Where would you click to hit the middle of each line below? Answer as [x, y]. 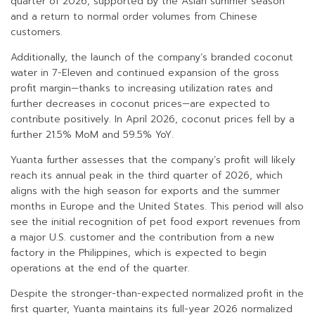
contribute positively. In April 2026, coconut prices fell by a [153, 120]
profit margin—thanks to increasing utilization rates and [142, 89]
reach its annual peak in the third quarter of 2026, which [147, 176]
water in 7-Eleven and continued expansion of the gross [145, 73]
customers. [37, 32]
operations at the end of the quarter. [100, 269]
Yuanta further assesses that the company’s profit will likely [153, 160]
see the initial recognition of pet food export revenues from [155, 222]
